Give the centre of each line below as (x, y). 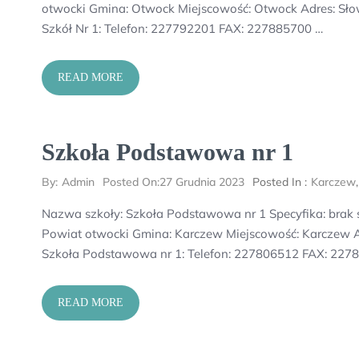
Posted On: (131, 182)
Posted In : (280, 182)
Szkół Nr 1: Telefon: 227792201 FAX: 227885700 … (182, 28)
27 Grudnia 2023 (202, 182)
